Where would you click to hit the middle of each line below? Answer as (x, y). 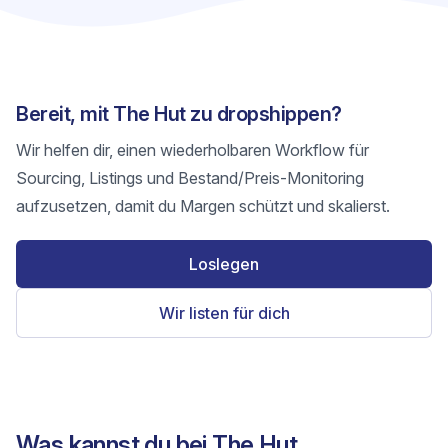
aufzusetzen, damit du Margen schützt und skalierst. (203, 206)
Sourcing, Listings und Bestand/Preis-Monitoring (190, 178)
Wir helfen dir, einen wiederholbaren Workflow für (192, 150)
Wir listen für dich (224, 313)
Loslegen (224, 264)
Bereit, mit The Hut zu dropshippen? (179, 114)
